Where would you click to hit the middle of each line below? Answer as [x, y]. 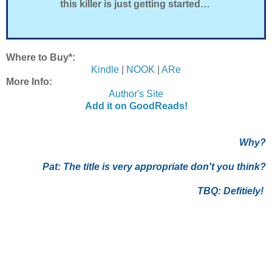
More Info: [29, 81]
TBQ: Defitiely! [232, 191]
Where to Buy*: [41, 57]
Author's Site [136, 93]
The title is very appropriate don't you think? [165, 166]
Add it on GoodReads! [136, 106]
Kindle [105, 69]
